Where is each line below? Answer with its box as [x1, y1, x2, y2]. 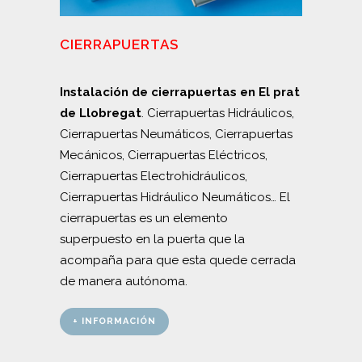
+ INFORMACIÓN [73, 315, 156, 326]
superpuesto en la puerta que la [60, 231, 245, 246]
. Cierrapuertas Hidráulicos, [141, 105, 294, 120]
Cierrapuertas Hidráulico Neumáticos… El [60, 189, 290, 204]
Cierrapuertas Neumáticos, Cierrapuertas [60, 126, 293, 141]
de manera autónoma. [60, 273, 187, 288]
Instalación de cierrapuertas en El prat [60, 84, 300, 99]
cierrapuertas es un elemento [60, 210, 228, 225]
